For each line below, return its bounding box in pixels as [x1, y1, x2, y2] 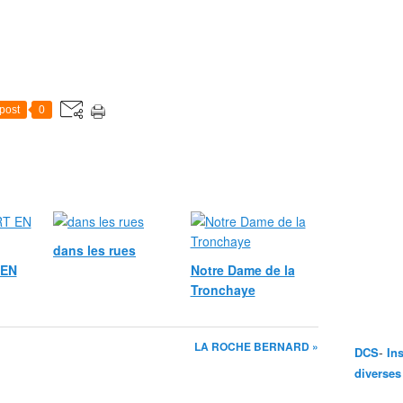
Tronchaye [190, 281, 255, 299]
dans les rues [53, 241, 136, 259]
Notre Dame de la [190, 261, 295, 279]
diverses [354, 364, 401, 381]
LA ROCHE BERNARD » [194, 338, 318, 354]
